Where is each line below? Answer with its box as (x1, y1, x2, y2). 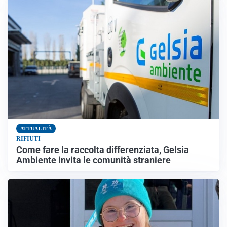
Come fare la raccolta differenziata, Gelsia (16, 144, 189, 155)
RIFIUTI (16, 135, 41, 142)
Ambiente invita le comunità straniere (16, 155, 171, 165)
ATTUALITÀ (20, 125, 52, 131)
